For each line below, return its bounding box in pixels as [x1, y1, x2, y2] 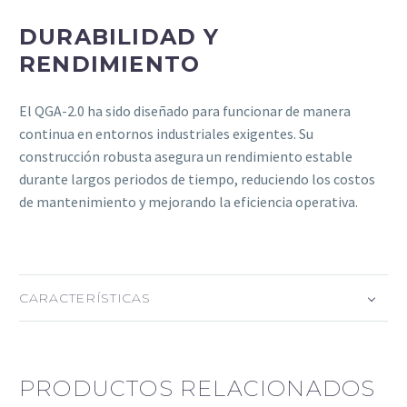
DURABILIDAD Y [19, 23, 220, 50]
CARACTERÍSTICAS [19, 289, 151, 306]
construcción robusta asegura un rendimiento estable [19, 146, 352, 165]
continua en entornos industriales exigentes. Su [19, 124, 313, 143]
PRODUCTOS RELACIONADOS [19, 375, 376, 402]
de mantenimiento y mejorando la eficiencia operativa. [19, 192, 358, 211]
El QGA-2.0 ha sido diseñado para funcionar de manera [19, 101, 351, 120]
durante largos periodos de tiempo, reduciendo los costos [19, 169, 375, 188]
